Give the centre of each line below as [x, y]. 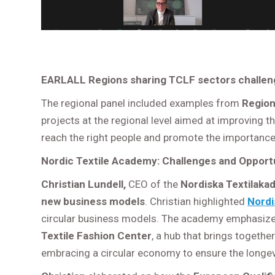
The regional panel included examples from [141, 103]
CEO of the [153, 184]
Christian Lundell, [84, 184]
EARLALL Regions [85, 79]
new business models [93, 201]
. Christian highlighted [196, 201]
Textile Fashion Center [97, 235]
